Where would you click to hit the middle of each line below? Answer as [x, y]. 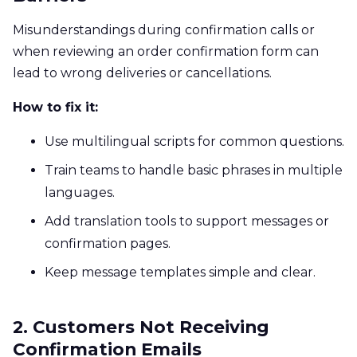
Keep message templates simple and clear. [180, 272]
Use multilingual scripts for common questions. [194, 141]
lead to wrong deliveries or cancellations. [142, 73]
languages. [80, 192]
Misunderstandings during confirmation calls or [164, 29]
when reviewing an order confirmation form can [166, 51]
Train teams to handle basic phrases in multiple [194, 170]
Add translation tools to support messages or [187, 221]
